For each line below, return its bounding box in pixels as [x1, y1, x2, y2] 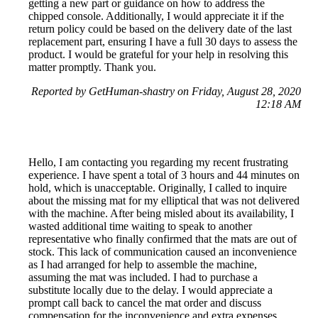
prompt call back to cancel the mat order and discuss [28, 296, 261, 309]
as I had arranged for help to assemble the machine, [28, 258, 257, 270]
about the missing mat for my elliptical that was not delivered [28, 194, 300, 207]
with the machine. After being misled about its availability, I [28, 207, 294, 219]
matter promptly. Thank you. [28, 60, 156, 73]
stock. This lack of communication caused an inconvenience [28, 245, 297, 258]
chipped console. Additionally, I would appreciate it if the [28, 9, 284, 22]
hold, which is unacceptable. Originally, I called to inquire [28, 181, 287, 194]
